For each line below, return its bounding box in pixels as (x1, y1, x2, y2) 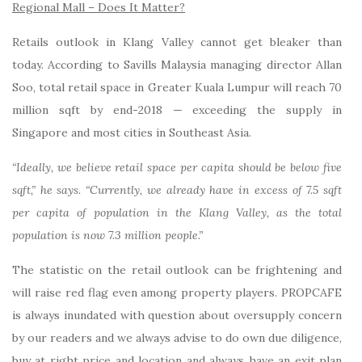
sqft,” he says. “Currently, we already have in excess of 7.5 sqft (12, 182, 342, 197)
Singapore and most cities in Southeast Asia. (12, 124, 251, 140)
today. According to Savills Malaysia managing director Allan (12, 57, 342, 72)
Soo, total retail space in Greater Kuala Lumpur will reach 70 (12, 79, 342, 95)
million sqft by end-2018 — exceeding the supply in (12, 102, 342, 117)
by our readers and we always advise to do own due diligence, (12, 330, 342, 345)
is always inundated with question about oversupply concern (12, 307, 342, 322)
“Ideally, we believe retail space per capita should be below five (12, 159, 342, 175)
